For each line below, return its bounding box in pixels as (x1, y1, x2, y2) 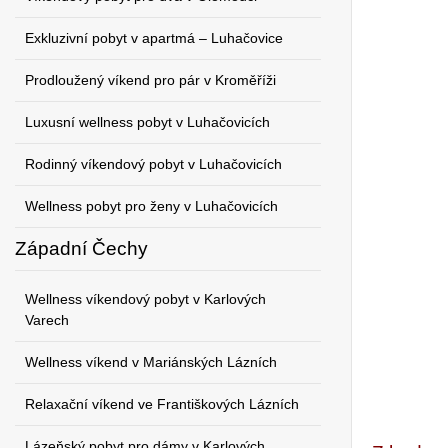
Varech (25, 312, 69, 328)
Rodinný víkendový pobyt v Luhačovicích (25, 156, 282, 172)
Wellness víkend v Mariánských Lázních (25, 354, 277, 370)
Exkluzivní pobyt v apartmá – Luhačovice (25, 30, 283, 46)
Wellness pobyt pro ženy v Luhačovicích (25, 198, 278, 214)
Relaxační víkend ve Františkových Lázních (25, 396, 299, 412)
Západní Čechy (15, 238, 148, 259)
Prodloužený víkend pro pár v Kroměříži (25, 72, 276, 88)
